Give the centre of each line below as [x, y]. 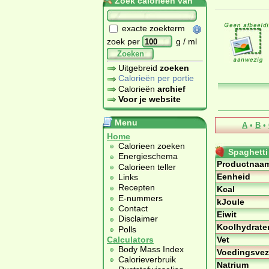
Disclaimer [138, 219]
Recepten [137, 188]
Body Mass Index [151, 249]
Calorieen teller [147, 167]
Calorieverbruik [147, 260]
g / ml [186, 41]
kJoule [231, 201]
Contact [133, 208]
